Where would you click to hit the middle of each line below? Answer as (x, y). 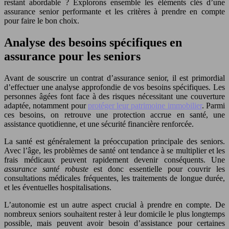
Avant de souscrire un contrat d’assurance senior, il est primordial (114, 78)
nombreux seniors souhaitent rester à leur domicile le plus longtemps (114, 214)
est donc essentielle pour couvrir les (159, 169)
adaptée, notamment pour (46, 105)
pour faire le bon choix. (42, 20)
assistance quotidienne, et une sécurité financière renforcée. (99, 124)
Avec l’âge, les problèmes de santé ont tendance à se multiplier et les (114, 150)
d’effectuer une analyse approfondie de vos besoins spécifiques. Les (114, 87)
